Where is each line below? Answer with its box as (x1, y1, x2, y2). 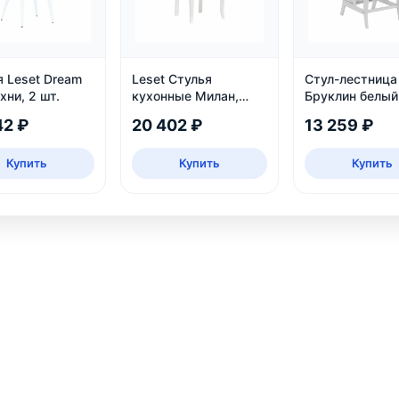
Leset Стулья (132, 70, 213, 86)
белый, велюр (132, 104, 217, 120)
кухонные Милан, (132, 87, 240, 103)
